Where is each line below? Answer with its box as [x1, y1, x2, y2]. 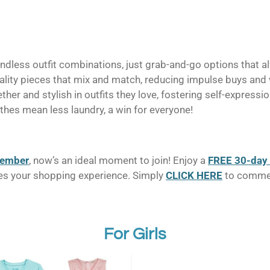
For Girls [104, 225, 166, 243]
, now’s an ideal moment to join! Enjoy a [29, 154, 208, 166]
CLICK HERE [166, 169, 222, 181]
